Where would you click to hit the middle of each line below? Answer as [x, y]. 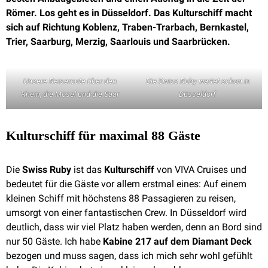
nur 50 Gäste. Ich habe [54, 241]
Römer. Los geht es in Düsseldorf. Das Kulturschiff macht [129, 13]
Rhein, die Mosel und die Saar [70, 94]
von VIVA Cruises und [200, 170]
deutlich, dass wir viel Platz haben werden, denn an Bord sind [134, 227]
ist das [89, 170]
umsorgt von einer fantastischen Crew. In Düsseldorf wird [126, 213]
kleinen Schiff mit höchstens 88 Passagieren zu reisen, [121, 198]
